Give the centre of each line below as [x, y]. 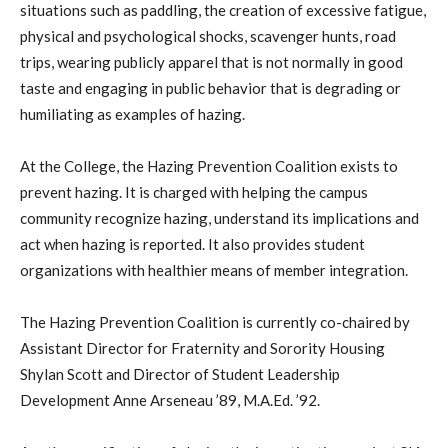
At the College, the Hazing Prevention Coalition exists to [209, 165]
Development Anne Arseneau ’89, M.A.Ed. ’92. [170, 399]
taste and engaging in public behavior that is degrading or [210, 87]
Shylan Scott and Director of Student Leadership [180, 373]
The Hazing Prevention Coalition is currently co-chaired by [215, 321]
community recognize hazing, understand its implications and [219, 217]
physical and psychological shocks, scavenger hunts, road [208, 35]
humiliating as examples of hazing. [132, 113]
